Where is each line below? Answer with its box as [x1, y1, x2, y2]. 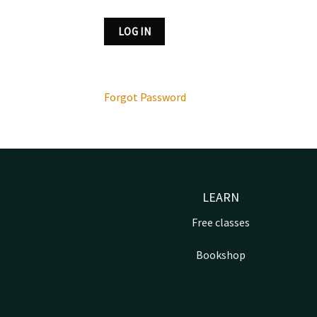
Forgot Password [104, 90, 186, 105]
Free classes [192, 215, 250, 230]
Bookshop [196, 248, 246, 263]
